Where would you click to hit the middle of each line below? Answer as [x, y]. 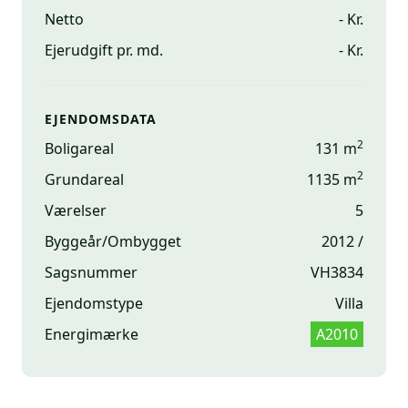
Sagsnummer [91, 272]
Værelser [76, 210]
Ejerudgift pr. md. [104, 50]
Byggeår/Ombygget [113, 241]
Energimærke [92, 334]
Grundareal [84, 179]
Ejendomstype [94, 303]
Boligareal [79, 148]
